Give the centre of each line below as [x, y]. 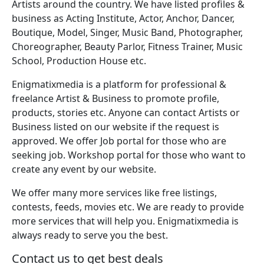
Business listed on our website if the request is [115, 126]
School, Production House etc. [79, 60]
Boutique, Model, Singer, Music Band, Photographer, [127, 32]
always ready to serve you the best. [90, 235]
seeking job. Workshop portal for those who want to [129, 155]
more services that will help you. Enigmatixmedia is [125, 221]
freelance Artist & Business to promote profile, [115, 98]
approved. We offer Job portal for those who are [119, 141]
